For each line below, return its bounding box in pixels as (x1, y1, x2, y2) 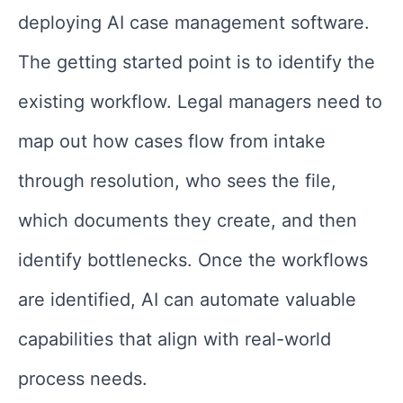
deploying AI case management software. (18, 11, 370, 33)
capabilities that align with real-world (18, 327, 331, 350)
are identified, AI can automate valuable (18, 288, 356, 310)
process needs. (18, 367, 153, 390)
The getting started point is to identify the (18, 50, 375, 73)
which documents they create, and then (18, 209, 357, 231)
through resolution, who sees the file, (18, 169, 336, 192)
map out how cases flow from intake (18, 130, 326, 152)
